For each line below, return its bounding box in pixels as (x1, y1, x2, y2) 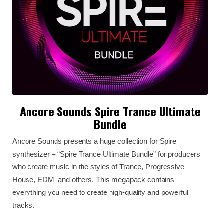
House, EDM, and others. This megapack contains (12, 175, 174, 184)
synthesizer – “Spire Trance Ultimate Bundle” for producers (12, 150, 200, 158)
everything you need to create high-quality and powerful (12, 188, 188, 196)
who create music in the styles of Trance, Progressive (12, 163, 184, 171)
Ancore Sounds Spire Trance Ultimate (19, 102, 201, 120)
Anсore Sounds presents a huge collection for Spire (12, 137, 176, 145)
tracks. (12, 201, 34, 209)
